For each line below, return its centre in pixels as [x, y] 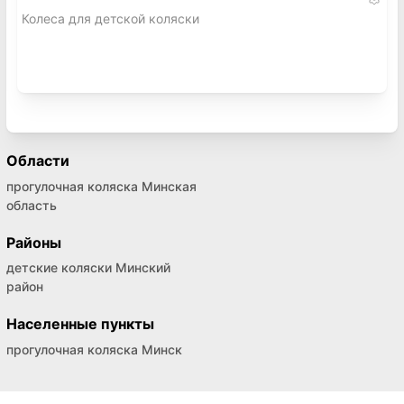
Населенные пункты [80, 324]
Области [38, 161]
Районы [34, 242]
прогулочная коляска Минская [101, 186]
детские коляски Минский [88, 268]
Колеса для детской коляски [110, 18]
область [32, 205]
